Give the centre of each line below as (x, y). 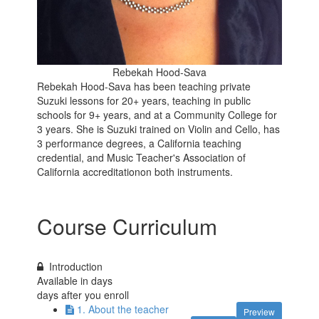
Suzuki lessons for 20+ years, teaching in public (144, 100)
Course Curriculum (127, 226)
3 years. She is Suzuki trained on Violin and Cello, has (159, 129)
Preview (259, 311)
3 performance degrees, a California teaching (140, 143)
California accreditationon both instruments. (135, 171)
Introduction (76, 266)
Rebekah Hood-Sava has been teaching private (144, 86)
